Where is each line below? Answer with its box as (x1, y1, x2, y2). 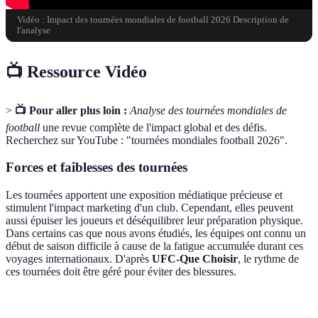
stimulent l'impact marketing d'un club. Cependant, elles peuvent (6, 202, 293, 214)
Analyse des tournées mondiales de (130, 104, 287, 116)
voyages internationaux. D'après (6, 253, 152, 265)
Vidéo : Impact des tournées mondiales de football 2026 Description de (17, 14, 289, 25)
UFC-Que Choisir (152, 253, 238, 265)
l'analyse (17, 25, 50, 35)
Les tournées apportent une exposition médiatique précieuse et (6, 189, 283, 202)
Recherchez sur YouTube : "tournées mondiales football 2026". (6, 133, 287, 146)
